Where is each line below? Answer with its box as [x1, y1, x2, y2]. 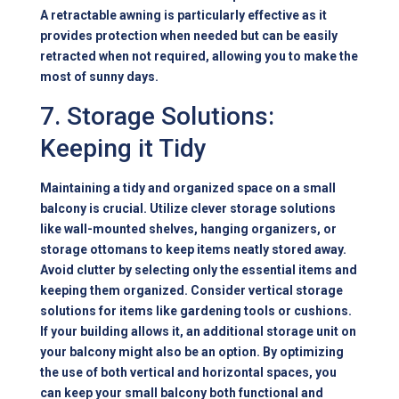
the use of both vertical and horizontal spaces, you [40, 365, 338, 380]
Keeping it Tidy [40, 134, 208, 164]
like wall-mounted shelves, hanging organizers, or [40, 222, 338, 237]
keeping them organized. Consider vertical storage [40, 283, 344, 298]
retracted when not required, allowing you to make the [40, 49, 359, 64]
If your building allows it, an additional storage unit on [40, 324, 357, 339]
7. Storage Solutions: [40, 102, 275, 132]
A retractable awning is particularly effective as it [40, 8, 328, 23]
